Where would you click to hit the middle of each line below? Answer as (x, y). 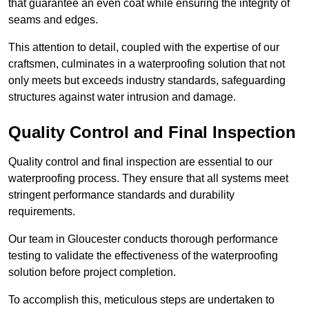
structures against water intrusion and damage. (122, 97)
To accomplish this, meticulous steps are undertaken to (141, 300)
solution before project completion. (92, 272)
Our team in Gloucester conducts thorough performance (143, 239)
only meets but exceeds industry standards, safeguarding (147, 81)
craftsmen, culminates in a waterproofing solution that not (147, 64)
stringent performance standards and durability (121, 195)
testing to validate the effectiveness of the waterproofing (143, 256)
